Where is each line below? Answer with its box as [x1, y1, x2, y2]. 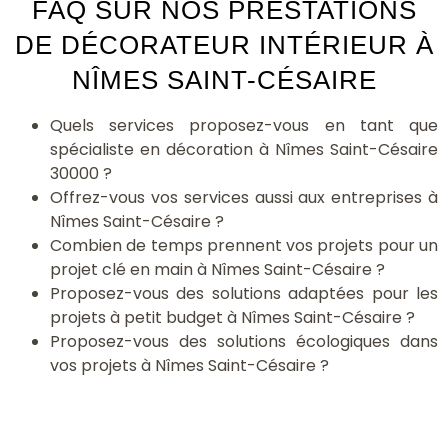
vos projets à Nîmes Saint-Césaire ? [50, 353, 329, 377]
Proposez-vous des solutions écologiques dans [50, 329, 438, 353]
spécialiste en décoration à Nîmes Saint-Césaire [50, 137, 438, 161]
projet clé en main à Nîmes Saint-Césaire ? [50, 257, 385, 281]
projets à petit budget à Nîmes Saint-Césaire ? [50, 305, 415, 329]
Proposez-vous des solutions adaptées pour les [50, 281, 438, 305]
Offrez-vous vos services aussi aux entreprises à [50, 185, 438, 209]
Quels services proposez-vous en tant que [50, 113, 438, 137]
